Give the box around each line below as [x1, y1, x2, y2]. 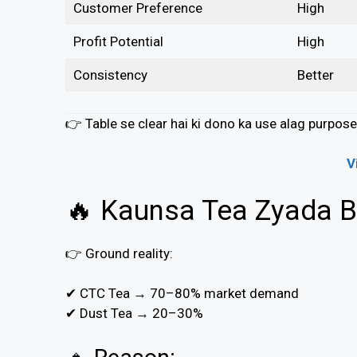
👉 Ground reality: [65, 245, 173, 261]
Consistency [73, 67, 147, 84]
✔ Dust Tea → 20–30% [65, 305, 203, 322]
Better [296, 67, 334, 84]
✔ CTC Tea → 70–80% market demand [65, 285, 299, 302]
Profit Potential [73, 33, 163, 50]
